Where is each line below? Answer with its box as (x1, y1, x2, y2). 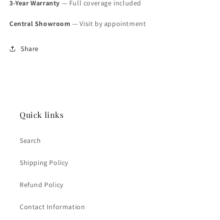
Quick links (20, 110, 64, 120)
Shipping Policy (20, 158, 68, 167)
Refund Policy (20, 180, 63, 190)
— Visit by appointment (70, 19, 146, 28)
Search (20, 136, 41, 145)
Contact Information (20, 202, 85, 212)
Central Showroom (9, 19, 71, 28)
